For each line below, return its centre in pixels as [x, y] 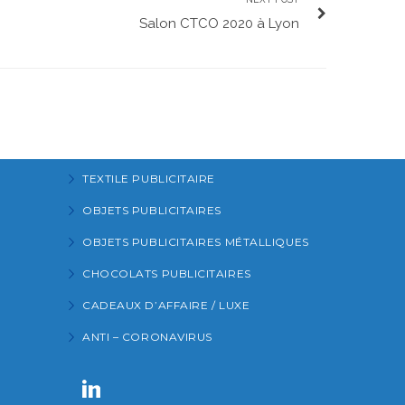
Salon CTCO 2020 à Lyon [219, 23]
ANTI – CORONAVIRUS [147, 336]
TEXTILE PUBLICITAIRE [149, 178]
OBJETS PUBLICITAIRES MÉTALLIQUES [196, 241]
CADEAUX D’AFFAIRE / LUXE [166, 305]
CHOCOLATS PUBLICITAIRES [167, 273]
